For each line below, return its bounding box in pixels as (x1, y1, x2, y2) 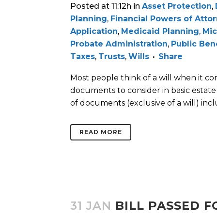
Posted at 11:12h (70, 1, 131, 11)
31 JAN (70, 199, 111, 213)
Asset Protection (142, 1, 212, 11)
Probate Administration (70, 39, 168, 49)
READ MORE (79, 128, 122, 136)
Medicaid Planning (121, 27, 199, 36)
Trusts (98, 52, 125, 62)
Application (70, 27, 118, 36)
